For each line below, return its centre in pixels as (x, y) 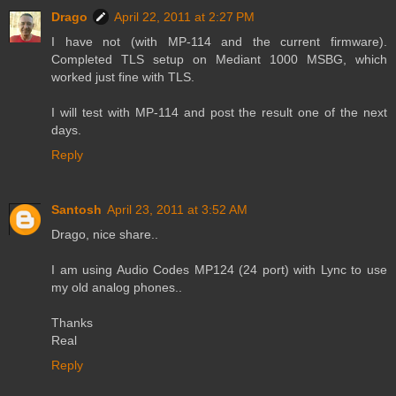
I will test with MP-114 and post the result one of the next (219, 113)
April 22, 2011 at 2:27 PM (184, 17)
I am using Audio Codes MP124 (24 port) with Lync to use (219, 270)
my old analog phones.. (117, 288)
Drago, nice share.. (105, 235)
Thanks (72, 323)
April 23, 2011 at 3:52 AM (177, 210)
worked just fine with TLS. (123, 77)
